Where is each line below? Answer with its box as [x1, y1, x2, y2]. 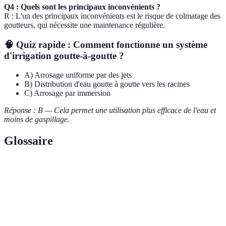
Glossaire [4, 134, 53, 148]
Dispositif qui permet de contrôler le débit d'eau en [59, 192, 204, 200]
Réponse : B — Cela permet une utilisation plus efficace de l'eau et [4, 106, 216, 115]
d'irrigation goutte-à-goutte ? [4, 50, 124, 61]
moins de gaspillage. [4, 115, 70, 124]
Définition [59, 168, 90, 176]
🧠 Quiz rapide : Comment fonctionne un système [4, 39, 207, 50]
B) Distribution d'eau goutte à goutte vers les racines [24, 80, 190, 89]
